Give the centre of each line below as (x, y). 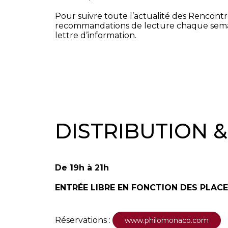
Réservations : (83, 220)
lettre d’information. (95, 36)
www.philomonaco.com (166, 221)
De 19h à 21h (82, 168)
